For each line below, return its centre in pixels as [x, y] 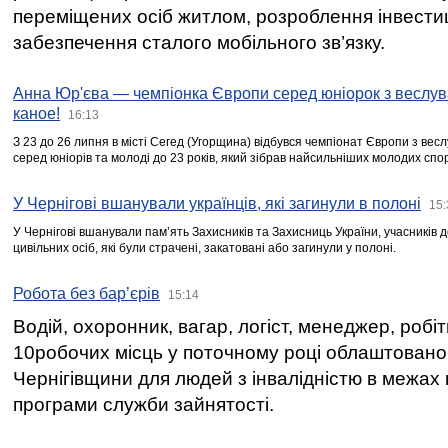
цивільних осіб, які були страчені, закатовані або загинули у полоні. [204, 248]
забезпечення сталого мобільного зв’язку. [199, 42]
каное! [36, 113]
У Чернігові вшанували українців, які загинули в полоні [217, 203]
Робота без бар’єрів [86, 293]
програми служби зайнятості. [143, 404]
